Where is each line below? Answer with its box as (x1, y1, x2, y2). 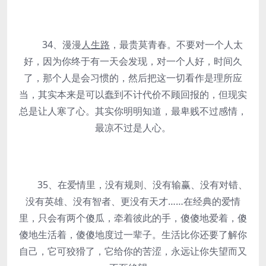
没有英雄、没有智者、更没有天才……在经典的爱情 (26, 195, 240, 208)
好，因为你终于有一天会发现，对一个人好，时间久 (24, 55, 242, 68)
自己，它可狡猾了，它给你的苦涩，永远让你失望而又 (19, 245, 247, 258)
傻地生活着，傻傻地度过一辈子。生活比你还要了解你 (19, 228, 247, 241)
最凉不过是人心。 (95, 121, 171, 134)
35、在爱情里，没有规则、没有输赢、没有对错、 (18, 178, 248, 191)
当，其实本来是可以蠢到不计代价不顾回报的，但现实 (19, 88, 247, 101)
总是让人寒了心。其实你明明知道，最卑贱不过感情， (19, 104, 247, 118)
